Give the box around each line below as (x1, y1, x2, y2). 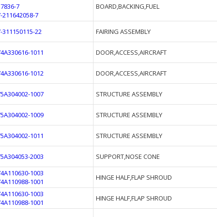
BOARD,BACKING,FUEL (96, 2, 159, 11)
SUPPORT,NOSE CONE (96, 152, 160, 161)
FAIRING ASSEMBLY (96, 27, 151, 36)
